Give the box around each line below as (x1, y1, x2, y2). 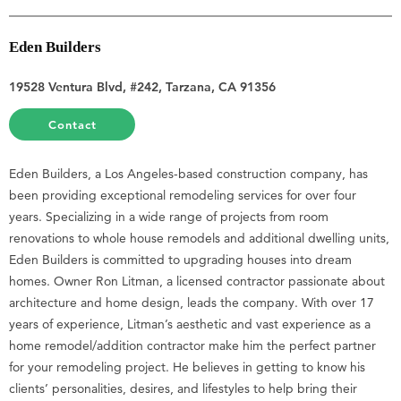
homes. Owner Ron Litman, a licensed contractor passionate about (9, 272, 385, 289)
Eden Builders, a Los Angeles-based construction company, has (9, 165, 368, 182)
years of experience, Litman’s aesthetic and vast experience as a (9, 315, 371, 332)
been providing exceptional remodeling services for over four (9, 186, 356, 203)
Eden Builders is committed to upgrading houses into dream (9, 251, 352, 268)
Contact (47, 116, 97, 132)
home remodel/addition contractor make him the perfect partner (9, 337, 376, 354)
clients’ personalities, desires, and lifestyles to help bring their (9, 380, 357, 397)
